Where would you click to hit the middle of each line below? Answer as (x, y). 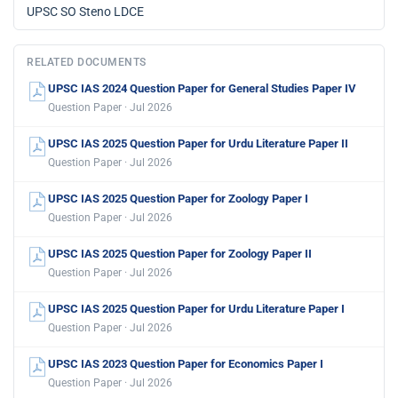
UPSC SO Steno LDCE (85, 12)
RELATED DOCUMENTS (87, 63)
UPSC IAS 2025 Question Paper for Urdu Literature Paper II (198, 144)
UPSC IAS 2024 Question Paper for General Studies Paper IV (202, 89)
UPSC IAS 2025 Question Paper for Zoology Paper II (180, 254)
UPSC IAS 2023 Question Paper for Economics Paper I (186, 364)
